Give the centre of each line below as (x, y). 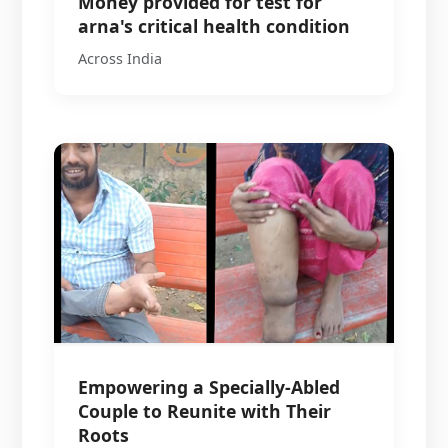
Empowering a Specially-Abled (209, 386)
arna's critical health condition (214, 25)
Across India (120, 58)
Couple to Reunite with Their (205, 410)
